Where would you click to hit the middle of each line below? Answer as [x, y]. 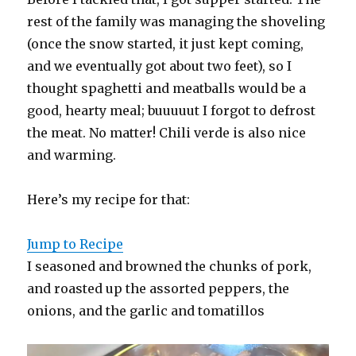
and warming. [72, 155]
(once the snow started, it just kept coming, [166, 43]
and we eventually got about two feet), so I [160, 66]
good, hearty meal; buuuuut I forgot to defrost [172, 110]
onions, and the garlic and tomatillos [146, 310]
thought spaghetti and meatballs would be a [167, 88]
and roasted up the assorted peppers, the [159, 288]
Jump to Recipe [75, 244]
